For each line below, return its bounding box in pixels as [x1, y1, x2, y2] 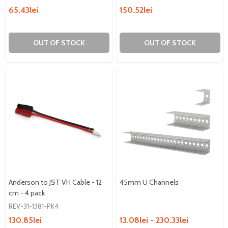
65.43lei [9, 5, 38, 15]
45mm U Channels [120, 177, 179, 187]
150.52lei [120, 5, 152, 15]
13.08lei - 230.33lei [120, 215, 188, 225]
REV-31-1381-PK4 [9, 202, 59, 210]
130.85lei [9, 215, 42, 225]
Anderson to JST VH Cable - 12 [9, 177, 102, 187]
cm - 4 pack [9, 188, 45, 197]
